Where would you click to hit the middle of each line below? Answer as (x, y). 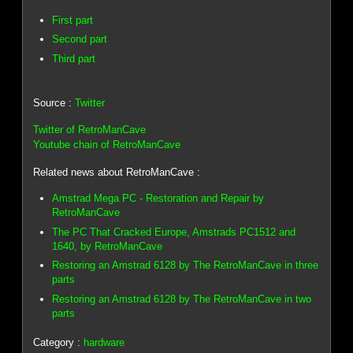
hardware (104, 342)
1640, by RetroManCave (108, 246)
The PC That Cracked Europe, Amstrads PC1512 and (174, 232)
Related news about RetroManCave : (117, 172)
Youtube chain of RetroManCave (107, 145)
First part (73, 20)
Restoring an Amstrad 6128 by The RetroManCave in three (186, 266)
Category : (59, 342)
